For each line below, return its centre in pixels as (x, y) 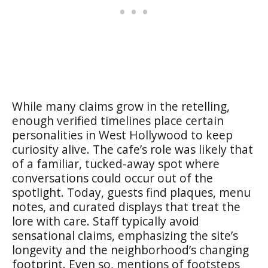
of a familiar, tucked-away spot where (116, 163)
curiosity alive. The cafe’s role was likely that (133, 149)
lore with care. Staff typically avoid (106, 221)
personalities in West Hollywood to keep (122, 135)
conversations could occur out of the (112, 178)
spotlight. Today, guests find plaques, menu (131, 192)
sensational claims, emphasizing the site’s (125, 235)
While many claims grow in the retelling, (121, 106)
